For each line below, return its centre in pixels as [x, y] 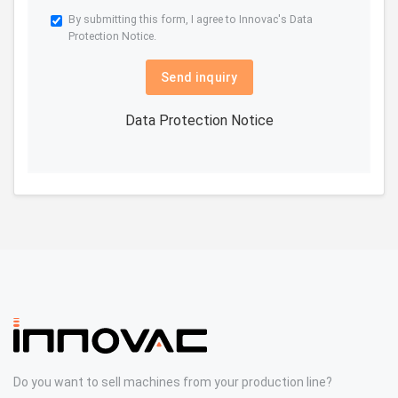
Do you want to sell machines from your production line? [173, 382]
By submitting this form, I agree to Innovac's [179, 20]
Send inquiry [199, 78]
